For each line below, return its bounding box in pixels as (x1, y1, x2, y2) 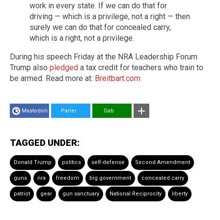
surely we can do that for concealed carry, (29, 22, 171, 32)
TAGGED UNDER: (10, 137, 80, 148)
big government (89, 174, 131, 181)
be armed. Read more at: (10, 73, 95, 83)
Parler (55, 107, 77, 114)
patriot (14, 190, 30, 197)
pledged (50, 62, 78, 72)
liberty (172, 190, 188, 197)
